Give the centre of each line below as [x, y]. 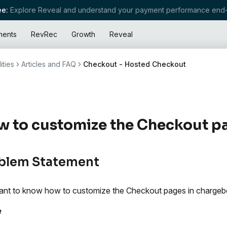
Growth [83, 34]
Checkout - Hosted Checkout [135, 64]
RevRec [44, 34]
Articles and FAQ [49, 64]
